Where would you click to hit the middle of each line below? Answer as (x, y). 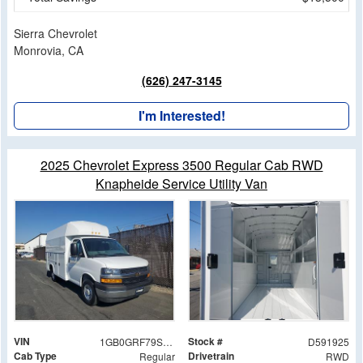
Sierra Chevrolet (56, 34)
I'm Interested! (181, 116)
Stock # (205, 341)
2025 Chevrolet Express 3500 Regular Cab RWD (181, 165)
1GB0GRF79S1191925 (167, 341)
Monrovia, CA (49, 51)
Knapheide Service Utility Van (181, 184)
